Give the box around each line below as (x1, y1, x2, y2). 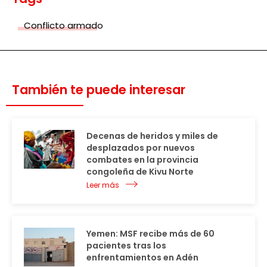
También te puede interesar (12, 81, 185, 99)
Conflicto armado (24, 19, 103, 32)
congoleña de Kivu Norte (86, 166, 194, 178)
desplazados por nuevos (86, 142, 195, 154)
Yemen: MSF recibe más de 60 (86, 228, 215, 240)
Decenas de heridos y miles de (86, 130, 218, 142)
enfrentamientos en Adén (86, 252, 198, 264)
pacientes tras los (86, 240, 166, 252)
